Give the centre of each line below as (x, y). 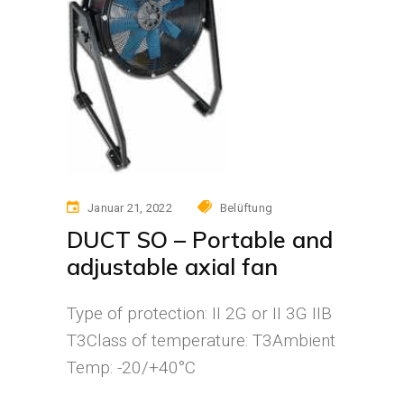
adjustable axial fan (172, 266)
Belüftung (246, 207)
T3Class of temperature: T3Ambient (201, 340)
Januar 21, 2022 (130, 207)
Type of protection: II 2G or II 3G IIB (199, 313)
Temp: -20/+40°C (131, 367)
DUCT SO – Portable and (200, 239)
